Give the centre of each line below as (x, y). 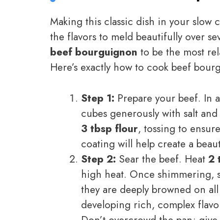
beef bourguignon (94, 52)
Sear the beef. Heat (162, 159)
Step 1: (98, 98)
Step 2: (98, 159)
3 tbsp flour (110, 128)
